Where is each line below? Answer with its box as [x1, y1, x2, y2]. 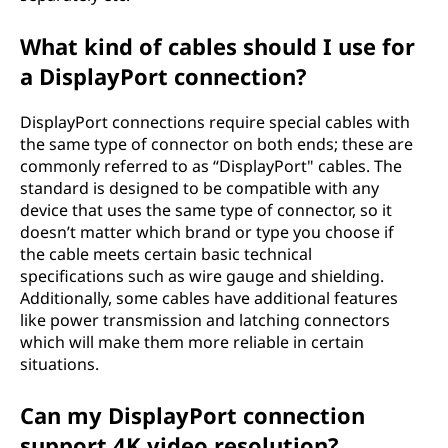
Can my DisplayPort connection [20, 400, 365, 430]
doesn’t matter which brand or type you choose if [20, 221, 394, 243]
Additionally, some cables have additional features [20, 287, 398, 309]
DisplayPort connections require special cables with [20, 111, 410, 133]
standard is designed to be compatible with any [20, 177, 379, 199]
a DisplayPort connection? [20, 61, 307, 91]
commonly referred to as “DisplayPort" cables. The [20, 155, 402, 177]
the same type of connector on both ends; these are [20, 133, 413, 155]
